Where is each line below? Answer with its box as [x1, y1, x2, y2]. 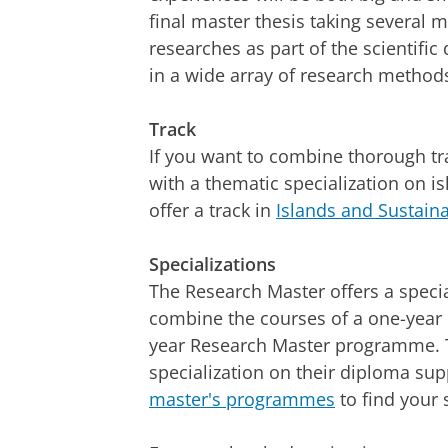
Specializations [149, 252, 276, 277]
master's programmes [149, 387, 335, 412]
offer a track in [149, 198, 276, 223]
